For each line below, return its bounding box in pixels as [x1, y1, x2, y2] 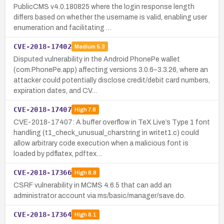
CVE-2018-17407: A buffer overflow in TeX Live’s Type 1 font [13, 118, 210, 126]
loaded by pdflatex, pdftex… [13, 149, 102, 157]
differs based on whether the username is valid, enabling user [13, 13, 207, 21]
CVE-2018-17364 [13, 210, 71, 218]
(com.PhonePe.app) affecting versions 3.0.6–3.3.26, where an [13, 65, 208, 73]
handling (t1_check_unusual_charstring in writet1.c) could [13, 128, 199, 136]
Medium [74, 43, 95, 50]
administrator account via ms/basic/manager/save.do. [13, 191, 185, 199]
